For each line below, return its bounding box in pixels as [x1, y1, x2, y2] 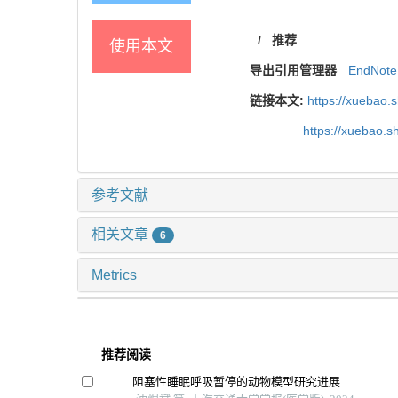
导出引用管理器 [250, 63, 337, 78]
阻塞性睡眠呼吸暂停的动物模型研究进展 [132, 375, 341, 389]
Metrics [92, 267, 137, 283]
